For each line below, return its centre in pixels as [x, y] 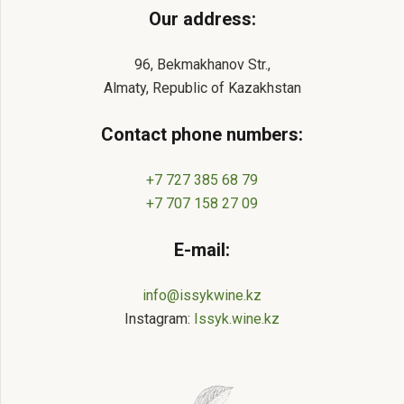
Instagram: [159, 319]
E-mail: [202, 250]
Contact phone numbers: [202, 135]
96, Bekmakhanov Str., [202, 65]
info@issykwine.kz [202, 296]
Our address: [202, 19]
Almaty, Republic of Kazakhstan [202, 88]
